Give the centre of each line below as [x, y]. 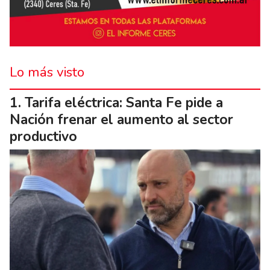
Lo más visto [47, 72]
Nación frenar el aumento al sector [121, 120]
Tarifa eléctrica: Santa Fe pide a [124, 103]
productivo [43, 137]
